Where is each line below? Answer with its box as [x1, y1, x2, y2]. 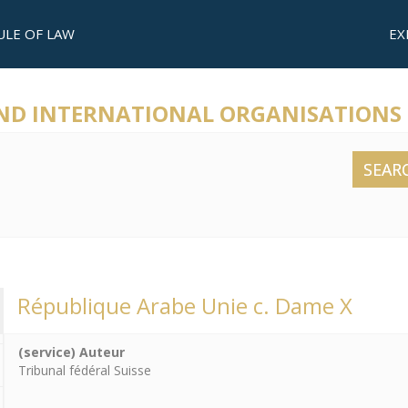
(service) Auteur [18, 343, 125, 361]
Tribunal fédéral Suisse [18, 362, 151, 379]
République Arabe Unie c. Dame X [17, 291, 352, 321]
